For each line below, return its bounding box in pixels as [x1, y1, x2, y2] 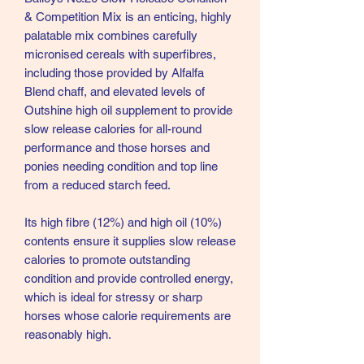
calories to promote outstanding [24, 253, 190, 267]
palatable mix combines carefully [24, 28, 197, 43]
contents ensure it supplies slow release [24, 234, 236, 249]
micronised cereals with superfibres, [24, 47, 216, 62]
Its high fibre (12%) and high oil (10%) [24, 215, 222, 230]
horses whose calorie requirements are [24, 309, 231, 323]
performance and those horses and [24, 141, 210, 155]
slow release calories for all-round [24, 122, 201, 136]
